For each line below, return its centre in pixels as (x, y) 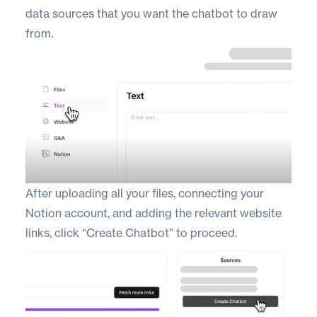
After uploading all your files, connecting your (145, 194)
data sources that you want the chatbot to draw (151, 13)
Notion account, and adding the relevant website (154, 213)
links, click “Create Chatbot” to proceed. (131, 233)
